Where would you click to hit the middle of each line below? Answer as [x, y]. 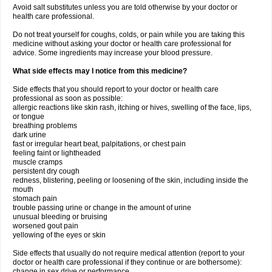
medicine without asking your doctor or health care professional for [122, 44]
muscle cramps [38, 162]
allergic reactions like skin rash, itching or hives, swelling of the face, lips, [132, 107]
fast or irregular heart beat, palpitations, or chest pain [99, 144]
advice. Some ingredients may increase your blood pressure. [113, 53]
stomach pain [35, 199]
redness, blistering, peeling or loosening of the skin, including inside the [131, 180]
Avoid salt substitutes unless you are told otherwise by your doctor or [125, 7]
